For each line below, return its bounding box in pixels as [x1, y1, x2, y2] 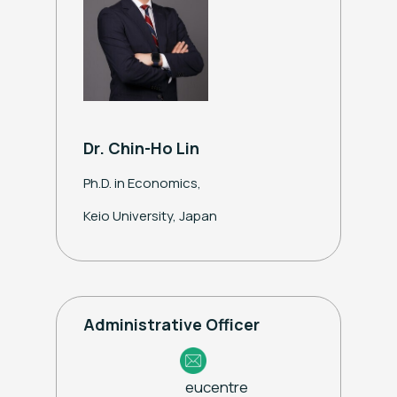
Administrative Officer [83, 313, 260, 335]
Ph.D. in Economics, [83, 173, 201, 192]
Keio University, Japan [83, 206, 217, 225]
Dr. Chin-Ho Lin [83, 136, 199, 159]
